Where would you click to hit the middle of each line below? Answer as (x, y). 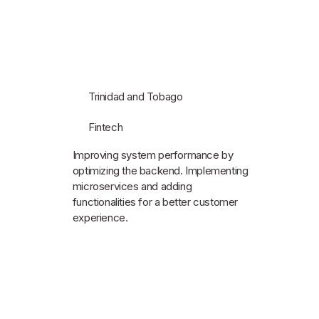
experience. (100, 217)
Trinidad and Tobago (136, 97)
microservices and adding (132, 186)
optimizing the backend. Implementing (160, 170)
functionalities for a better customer (155, 202)
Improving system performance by (153, 155)
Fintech (106, 127)
